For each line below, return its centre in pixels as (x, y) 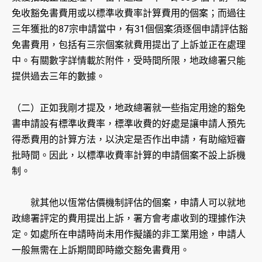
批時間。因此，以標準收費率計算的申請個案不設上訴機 (129, 156)
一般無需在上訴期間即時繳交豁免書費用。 (101, 250)
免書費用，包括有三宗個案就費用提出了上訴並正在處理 (129, 45)
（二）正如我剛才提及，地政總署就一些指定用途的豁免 (129, 108)
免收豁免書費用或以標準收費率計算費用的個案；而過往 (129, 13)
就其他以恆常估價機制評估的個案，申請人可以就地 (129, 203)
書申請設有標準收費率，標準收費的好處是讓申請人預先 (129, 124)
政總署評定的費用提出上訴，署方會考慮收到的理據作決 (129, 219)
